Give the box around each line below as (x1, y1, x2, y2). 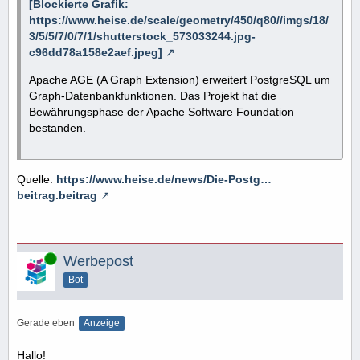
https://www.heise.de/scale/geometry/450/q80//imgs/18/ (29, 13, 329, 27)
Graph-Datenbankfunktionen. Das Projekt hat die (29, 88, 276, 102)
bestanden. (29, 121, 86, 134)
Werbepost (63, 252, 133, 269)
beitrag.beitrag (17, 188, 97, 202)
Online (17, 252, 46, 264)
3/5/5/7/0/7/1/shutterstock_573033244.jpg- (29, 29, 256, 43)
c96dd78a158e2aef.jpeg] (29, 45, 162, 59)
